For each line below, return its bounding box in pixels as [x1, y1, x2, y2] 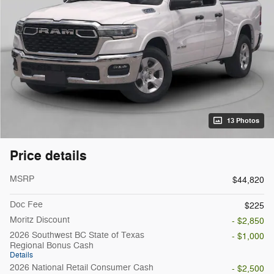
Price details [10, 147, 87, 165]
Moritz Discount [10, 214, 70, 225]
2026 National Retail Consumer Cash [10, 262, 154, 273]
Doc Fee [10, 199, 43, 210]
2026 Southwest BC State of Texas [10, 229, 144, 240]
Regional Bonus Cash [10, 240, 94, 251]
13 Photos [227, 116, 259, 125]
